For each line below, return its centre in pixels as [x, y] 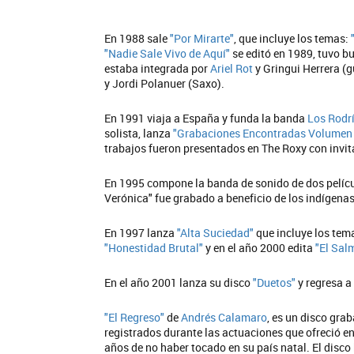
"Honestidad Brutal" [154, 248]
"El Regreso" [134, 317]
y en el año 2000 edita [259, 248]
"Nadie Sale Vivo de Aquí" [167, 53]
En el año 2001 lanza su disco [179, 282]
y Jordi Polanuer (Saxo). [164, 83]
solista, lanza [139, 133]
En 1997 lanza [141, 233]
